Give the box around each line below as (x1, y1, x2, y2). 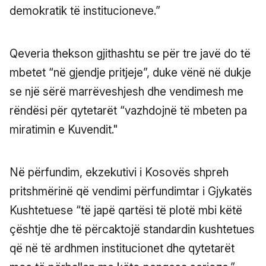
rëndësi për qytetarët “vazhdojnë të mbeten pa (9, 103, 247, 118)
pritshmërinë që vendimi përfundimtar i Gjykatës (9, 184, 252, 198)
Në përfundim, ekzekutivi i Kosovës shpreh (9, 165, 229, 179)
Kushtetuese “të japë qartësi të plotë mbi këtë (9, 203, 242, 217)
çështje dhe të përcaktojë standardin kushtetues (9, 222, 255, 236)
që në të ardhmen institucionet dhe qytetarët (9, 241, 235, 255)
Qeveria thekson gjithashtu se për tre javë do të (9, 46, 251, 61)
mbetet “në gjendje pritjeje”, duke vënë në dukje (9, 65, 251, 80)
